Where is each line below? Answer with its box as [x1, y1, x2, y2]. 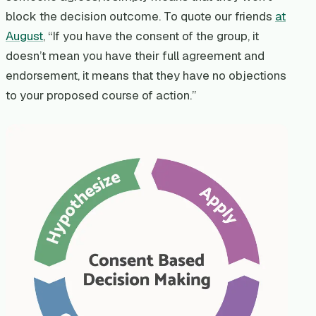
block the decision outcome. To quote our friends [6, 8, 275, 25]
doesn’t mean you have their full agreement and [6, 48, 265, 64]
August [6, 28, 43, 44]
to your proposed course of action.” [6, 87, 199, 104]
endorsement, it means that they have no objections [6, 68, 286, 84]
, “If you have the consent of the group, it [43, 28, 259, 44]
